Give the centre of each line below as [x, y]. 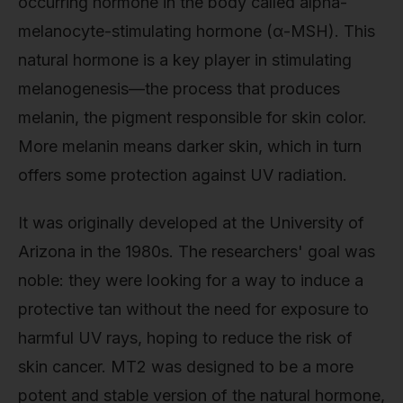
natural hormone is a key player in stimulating [185, 59]
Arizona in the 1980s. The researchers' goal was [197, 252]
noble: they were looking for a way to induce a [191, 281]
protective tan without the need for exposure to [193, 309]
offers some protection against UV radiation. [183, 175]
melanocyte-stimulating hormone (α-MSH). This [197, 31]
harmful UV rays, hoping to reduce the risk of [185, 338]
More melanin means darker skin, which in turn [190, 146]
